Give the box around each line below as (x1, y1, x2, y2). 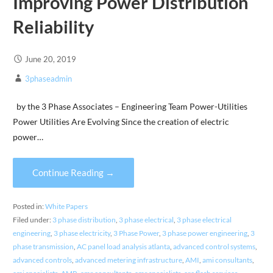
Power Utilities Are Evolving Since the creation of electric (12, 116, 229, 127)
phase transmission (12, 241, 74, 251)
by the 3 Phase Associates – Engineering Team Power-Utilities (12, 101, 247, 112)
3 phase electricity (53, 228, 110, 238)
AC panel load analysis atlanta (76, 241, 170, 251)
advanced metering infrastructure (74, 255, 182, 264)
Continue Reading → (32, 166, 115, 178)
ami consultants (202, 255, 252, 264)
